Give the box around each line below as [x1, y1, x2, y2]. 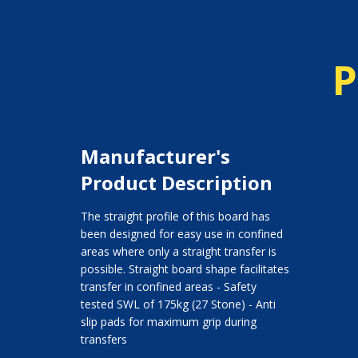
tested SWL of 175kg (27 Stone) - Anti [80, 296, 276, 312]
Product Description [80, 169, 272, 197]
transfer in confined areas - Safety [80, 279, 257, 295]
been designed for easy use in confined [80, 226, 283, 242]
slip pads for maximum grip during [80, 314, 257, 330]
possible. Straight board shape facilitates [80, 261, 289, 277]
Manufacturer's [80, 143, 230, 170]
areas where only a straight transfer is [80, 244, 276, 260]
